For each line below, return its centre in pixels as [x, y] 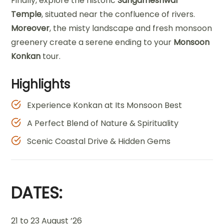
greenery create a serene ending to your [92, 42]
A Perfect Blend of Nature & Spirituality [103, 123]
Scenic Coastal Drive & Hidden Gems [99, 141]
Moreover [30, 28]
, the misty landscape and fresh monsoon [131, 28]
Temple [26, 14]
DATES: [37, 192]
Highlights [41, 84]
